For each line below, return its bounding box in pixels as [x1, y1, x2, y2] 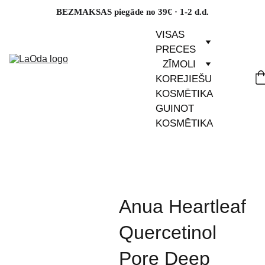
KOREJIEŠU [156, 73, 212, 85]
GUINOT [156, 103, 194, 114]
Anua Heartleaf [118, 196, 246, 217]
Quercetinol [118, 222, 216, 243]
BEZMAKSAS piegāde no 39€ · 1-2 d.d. [56, 7, 209, 17]
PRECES [156, 44, 196, 55]
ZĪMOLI [163, 59, 196, 70]
